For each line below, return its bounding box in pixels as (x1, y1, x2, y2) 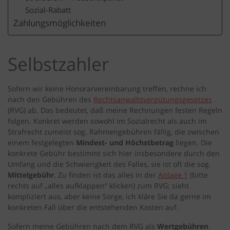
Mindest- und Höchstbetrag (76, 138, 174, 148)
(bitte (188, 170, 208, 180)
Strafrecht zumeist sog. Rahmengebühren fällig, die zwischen (8, 127, 219, 137)
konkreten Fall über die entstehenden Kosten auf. (8, 202, 179, 213)
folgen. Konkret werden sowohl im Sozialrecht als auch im (8, 116, 207, 126)
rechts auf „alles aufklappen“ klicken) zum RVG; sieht (8, 181, 189, 191)
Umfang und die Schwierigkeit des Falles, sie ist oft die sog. (8, 159, 211, 169)
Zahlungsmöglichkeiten (13, 17, 106, 29)
